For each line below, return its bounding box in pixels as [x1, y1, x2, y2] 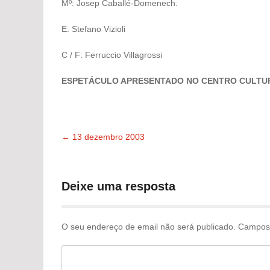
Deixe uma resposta [61, 180, 175, 193]
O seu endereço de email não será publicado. [61, 222, 236, 232]
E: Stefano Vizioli [61, 24, 125, 34]
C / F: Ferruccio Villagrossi [61, 50, 162, 60]
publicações [61, 189, 176, 214]
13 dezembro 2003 [70, 132, 145, 142]
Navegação [61, 142, 171, 167]
